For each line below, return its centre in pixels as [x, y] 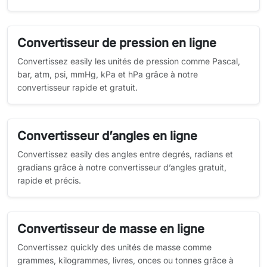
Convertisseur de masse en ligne [111, 229]
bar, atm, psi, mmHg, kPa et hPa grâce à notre [108, 74]
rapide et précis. [49, 180]
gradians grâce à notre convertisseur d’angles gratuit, [122, 167]
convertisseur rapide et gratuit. [77, 87]
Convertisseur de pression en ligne [117, 43]
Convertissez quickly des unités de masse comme [114, 247]
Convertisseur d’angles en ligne [107, 136]
